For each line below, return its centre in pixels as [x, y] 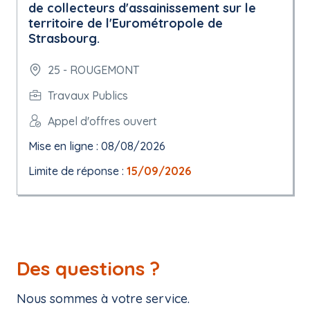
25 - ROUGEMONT [93, 70]
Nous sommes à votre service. [103, 299]
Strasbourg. [64, 38]
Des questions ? [88, 268]
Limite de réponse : [77, 171]
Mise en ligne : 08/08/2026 [97, 146]
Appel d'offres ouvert [102, 121]
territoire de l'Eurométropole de [126, 23]
